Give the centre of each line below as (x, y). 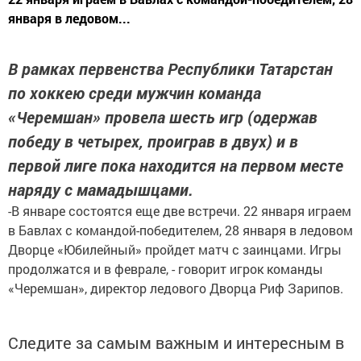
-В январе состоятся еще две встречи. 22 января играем (180, 211)
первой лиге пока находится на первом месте (176, 166)
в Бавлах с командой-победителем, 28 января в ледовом (180, 230)
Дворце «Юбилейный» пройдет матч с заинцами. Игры (175, 250)
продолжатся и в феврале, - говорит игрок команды (166, 269)
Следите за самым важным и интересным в (176, 343)
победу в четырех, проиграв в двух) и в (153, 141)
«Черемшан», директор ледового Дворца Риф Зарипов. (176, 288)
